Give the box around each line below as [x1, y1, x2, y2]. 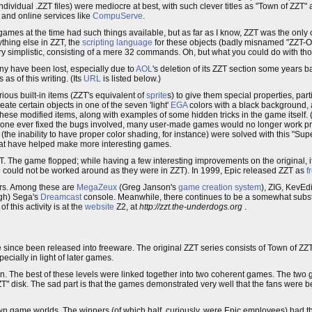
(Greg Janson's [117, 182, 178, 192]
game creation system [178, 182, 261, 192]
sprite [146, 91, 167, 100]
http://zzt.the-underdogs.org [139, 202, 242, 212]
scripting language [82, 38, 153, 47]
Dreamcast [40, 192, 81, 202]
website [85, 202, 114, 212]
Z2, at [114, 202, 139, 212]
